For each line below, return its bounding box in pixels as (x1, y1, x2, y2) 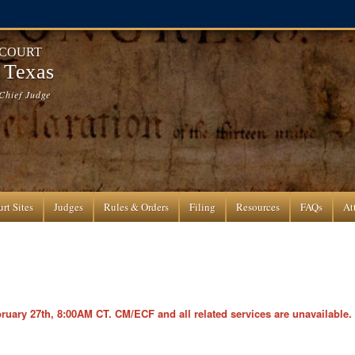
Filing (189, 200, 216, 214)
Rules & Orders (104, 200, 170, 214)
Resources (236, 200, 281, 214)
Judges (54, 200, 84, 214)
